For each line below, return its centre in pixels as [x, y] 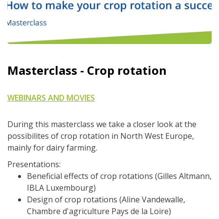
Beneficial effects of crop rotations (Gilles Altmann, [119, 176]
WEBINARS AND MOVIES [51, 98]
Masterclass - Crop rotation [87, 70]
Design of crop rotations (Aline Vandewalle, [106, 199]
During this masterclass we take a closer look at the [102, 124]
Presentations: [34, 164]
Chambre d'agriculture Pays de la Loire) [99, 211]
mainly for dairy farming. [52, 148]
